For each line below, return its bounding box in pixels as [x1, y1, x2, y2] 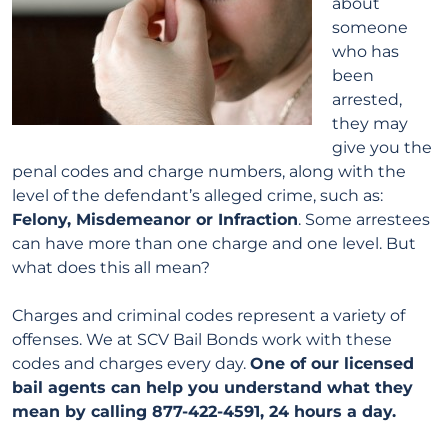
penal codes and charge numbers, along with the [12, 162, 406, 181]
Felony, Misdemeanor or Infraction [12, 210, 298, 229]
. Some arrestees [298, 210, 430, 229]
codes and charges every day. [12, 354, 250, 373]
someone [332, 18, 408, 37]
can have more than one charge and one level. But [12, 234, 416, 253]
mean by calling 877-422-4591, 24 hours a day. [12, 402, 396, 421]
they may [332, 114, 408, 133]
